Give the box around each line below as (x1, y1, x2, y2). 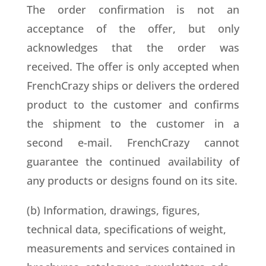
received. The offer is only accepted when (26, 59, 240, 74)
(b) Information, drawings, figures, (26, 203, 200, 217)
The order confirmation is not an (26, 2, 240, 17)
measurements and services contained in (26, 241, 235, 255)
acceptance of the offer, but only (26, 21, 240, 36)
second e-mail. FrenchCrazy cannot (26, 135, 240, 150)
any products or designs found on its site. (26, 173, 237, 188)
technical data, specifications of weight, (26, 222, 226, 236)
